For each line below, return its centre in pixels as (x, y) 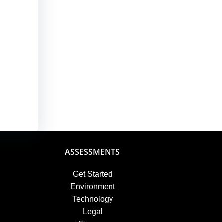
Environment (92, 187)
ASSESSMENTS (93, 152)
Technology (92, 199)
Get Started (92, 174)
